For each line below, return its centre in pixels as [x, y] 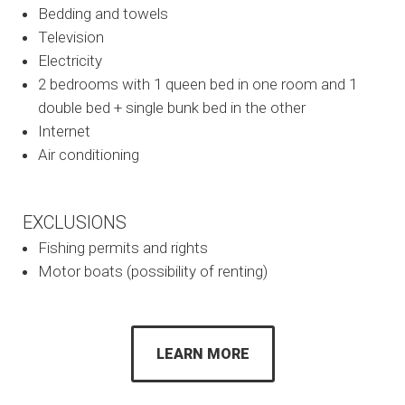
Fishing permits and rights [123, 248]
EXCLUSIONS [75, 222]
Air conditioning [89, 155]
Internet [64, 131]
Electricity [70, 61]
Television [71, 37]
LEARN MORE [202, 354]
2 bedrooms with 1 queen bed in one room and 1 [198, 84]
